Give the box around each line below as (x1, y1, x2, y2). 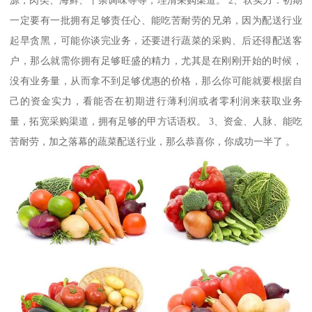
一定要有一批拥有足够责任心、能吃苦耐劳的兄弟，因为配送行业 (10, 15, 302, 26)
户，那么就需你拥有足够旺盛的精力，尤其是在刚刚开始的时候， (10, 55, 302, 67)
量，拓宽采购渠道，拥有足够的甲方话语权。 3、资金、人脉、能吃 (10, 116, 302, 127)
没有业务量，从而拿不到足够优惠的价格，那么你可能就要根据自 (10, 75, 302, 87)
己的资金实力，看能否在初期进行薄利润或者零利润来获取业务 (10, 95, 302, 107)
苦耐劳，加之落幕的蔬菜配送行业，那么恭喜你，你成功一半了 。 (10, 136, 296, 148)
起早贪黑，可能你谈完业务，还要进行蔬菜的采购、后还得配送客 (10, 35, 302, 47)
